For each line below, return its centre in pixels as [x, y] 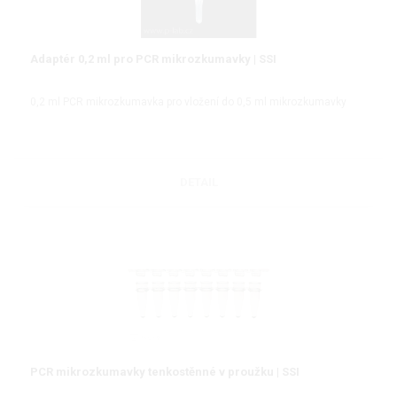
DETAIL [198, 182]
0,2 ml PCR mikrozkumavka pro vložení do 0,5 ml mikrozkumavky [188, 102]
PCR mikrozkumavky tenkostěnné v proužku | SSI [165, 371]
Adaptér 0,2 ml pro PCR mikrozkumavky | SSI [153, 59]
